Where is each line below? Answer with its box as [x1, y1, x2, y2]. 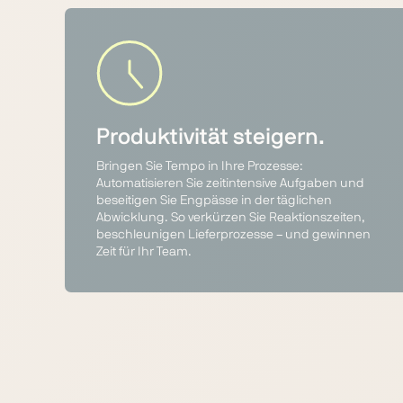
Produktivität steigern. [96, 126, 325, 148]
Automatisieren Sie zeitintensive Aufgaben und [96, 177, 364, 190]
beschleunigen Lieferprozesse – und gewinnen [96, 228, 371, 241]
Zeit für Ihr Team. [96, 246, 192, 258]
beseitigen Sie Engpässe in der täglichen [96, 194, 332, 207]
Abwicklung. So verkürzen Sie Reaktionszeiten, [96, 211, 365, 224]
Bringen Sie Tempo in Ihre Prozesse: [96, 160, 303, 173]
